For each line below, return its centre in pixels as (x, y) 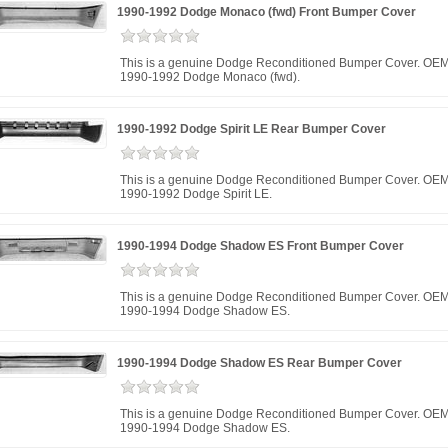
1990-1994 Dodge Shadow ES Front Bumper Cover (260, 246)
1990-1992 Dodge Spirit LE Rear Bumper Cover (251, 129)
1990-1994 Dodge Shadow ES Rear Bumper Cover (259, 363)
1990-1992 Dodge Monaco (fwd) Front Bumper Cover (266, 12)
